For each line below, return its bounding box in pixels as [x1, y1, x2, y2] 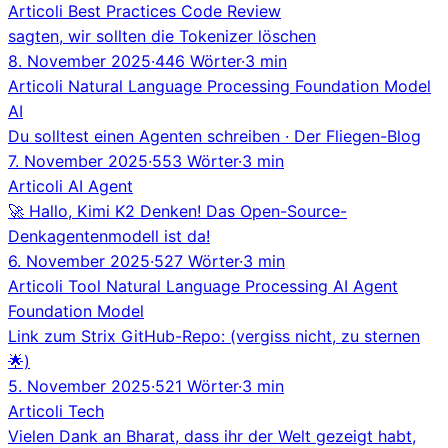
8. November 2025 [8, 50, 151, 71]
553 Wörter [152, 150, 238, 171]
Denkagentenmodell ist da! [8, 225, 210, 246]
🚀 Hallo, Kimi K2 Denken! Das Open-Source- [8, 200, 347, 221]
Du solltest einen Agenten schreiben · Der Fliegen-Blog [8, 125, 421, 146]
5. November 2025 [8, 375, 151, 396]
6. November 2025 [8, 250, 150, 271]
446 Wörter [155, 50, 241, 71]
